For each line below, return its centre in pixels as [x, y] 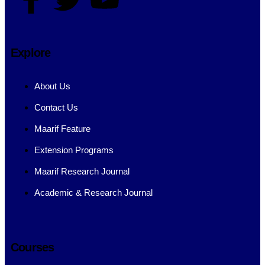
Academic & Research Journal [93, 192]
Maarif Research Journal [82, 171]
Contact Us [56, 107]
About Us [52, 86]
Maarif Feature [62, 128]
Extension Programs [74, 150]
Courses [33, 247]
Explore [31, 52]
